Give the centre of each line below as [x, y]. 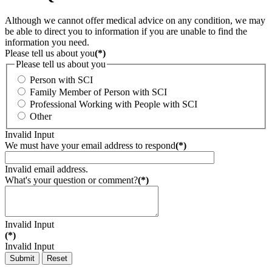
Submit [22, 259]
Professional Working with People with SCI [114, 104]
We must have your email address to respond [90, 146]
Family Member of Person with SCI [98, 92]
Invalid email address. [46, 169]
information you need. [47, 42]
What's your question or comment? [71, 180]
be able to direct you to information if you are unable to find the [126, 32]
